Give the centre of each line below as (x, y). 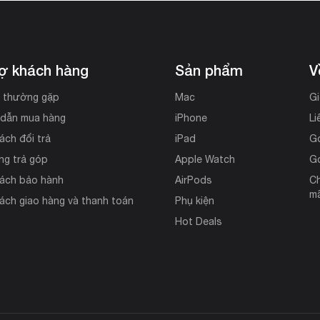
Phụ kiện (194, 200)
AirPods (193, 180)
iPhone (191, 117)
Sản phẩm (209, 70)
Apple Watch (205, 159)
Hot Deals (198, 221)
